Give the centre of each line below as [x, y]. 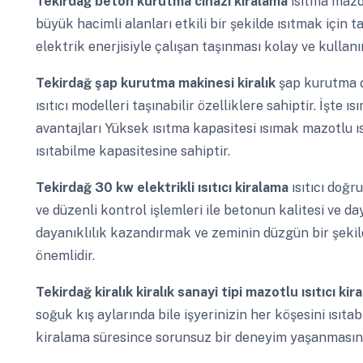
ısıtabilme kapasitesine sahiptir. [132, 152]
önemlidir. [65, 256]
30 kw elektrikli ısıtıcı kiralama [193, 188]
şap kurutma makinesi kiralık [186, 83]
